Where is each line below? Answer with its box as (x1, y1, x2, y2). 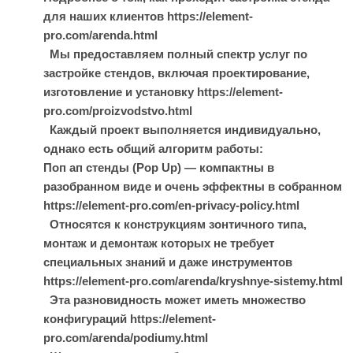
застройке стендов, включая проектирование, (43, 66, 310, 80)
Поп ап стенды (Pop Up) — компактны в (43, 161, 274, 174)
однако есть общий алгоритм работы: (43, 142, 263, 155)
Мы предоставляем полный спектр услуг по (43, 47, 307, 61)
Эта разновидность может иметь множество (43, 293, 306, 307)
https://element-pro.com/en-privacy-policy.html (43, 199, 299, 212)
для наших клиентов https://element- (43, 9, 253, 23)
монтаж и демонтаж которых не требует (43, 236, 274, 250)
